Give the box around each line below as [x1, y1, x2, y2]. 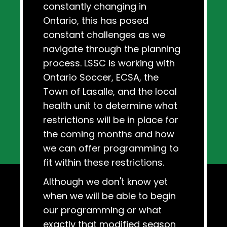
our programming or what [43, 204, 162, 217]
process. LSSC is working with [43, 57, 175, 70]
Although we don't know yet [43, 175, 168, 188]
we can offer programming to [43, 142, 179, 155]
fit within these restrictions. [43, 156, 164, 169]
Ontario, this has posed [43, 14, 148, 27]
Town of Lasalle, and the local [43, 85, 177, 98]
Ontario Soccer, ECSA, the [43, 71, 159, 84]
